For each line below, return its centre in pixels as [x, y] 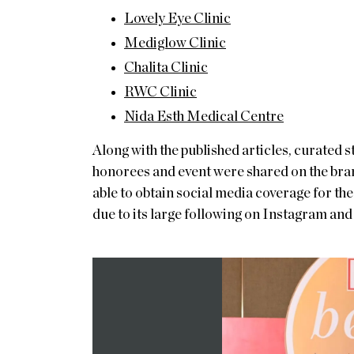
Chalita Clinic [166, 68]
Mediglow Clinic [175, 43]
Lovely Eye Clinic [177, 19]
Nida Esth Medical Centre [204, 117]
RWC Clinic [160, 92]
